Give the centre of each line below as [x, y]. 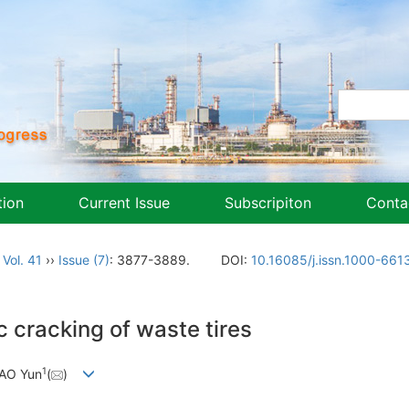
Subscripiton [268, 203]
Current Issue [124, 203]
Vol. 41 [22, 260]
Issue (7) [84, 260]
